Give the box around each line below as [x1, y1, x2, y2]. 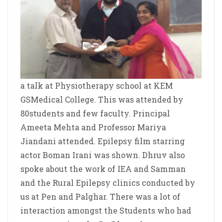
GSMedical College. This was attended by [20, 94, 183, 105]
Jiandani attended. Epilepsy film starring [20, 136, 185, 147]
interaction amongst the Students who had [20, 205, 191, 216]
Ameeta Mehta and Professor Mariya [20, 122, 166, 133]
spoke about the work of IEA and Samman [20, 164, 186, 174]
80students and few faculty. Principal [20, 108, 170, 119]
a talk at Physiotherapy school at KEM [20, 80, 173, 91]
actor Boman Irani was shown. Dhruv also [20, 150, 185, 161]
